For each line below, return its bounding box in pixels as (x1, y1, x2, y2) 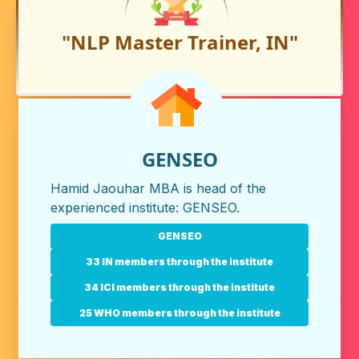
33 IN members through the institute (86, 256, 273, 268)
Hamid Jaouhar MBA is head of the (50, 180, 266, 196)
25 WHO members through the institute (79, 307, 280, 319)
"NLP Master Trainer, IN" (61, 29, 298, 55)
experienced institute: (50, 200, 183, 216)
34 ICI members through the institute (84, 281, 275, 293)
